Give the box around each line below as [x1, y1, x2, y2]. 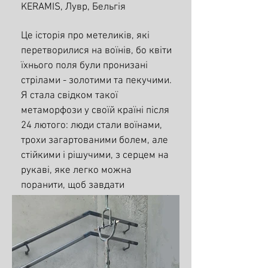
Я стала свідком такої [21, 90, 118, 102]
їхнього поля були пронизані [21, 60, 148, 72]
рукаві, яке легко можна [21, 165, 132, 176]
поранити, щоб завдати [21, 179, 124, 191]
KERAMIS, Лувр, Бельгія [21, 1, 126, 13]
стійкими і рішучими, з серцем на [21, 150, 169, 162]
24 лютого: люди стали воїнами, [21, 120, 162, 132]
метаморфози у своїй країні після [21, 105, 169, 117]
